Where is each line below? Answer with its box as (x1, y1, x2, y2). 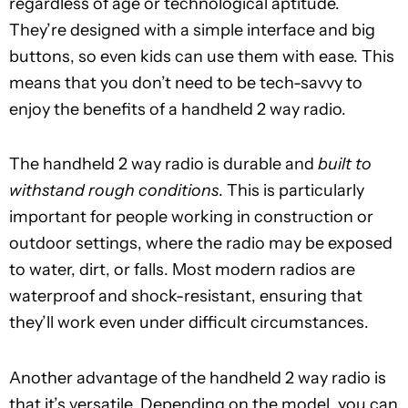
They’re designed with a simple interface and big (9, 19, 375, 40)
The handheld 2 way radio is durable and (9, 154, 318, 175)
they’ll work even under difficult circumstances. (9, 312, 369, 333)
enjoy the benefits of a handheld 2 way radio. (9, 98, 346, 119)
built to (318, 154, 372, 175)
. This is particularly (219, 180, 364, 201)
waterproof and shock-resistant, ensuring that (9, 286, 362, 307)
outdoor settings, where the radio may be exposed (9, 233, 393, 254)
